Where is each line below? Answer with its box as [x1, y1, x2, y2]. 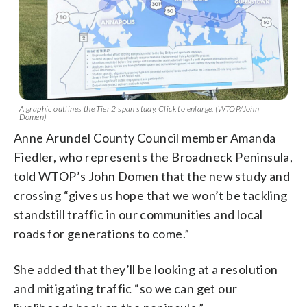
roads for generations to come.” [14, 226, 190, 242]
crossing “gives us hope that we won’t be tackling [14, 188, 288, 204]
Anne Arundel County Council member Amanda [14, 130, 276, 146]
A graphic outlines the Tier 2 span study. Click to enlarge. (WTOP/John [19, 103, 260, 114]
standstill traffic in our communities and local [14, 207, 263, 223]
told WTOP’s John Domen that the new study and [14, 169, 290, 184]
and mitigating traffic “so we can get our [14, 281, 238, 297]
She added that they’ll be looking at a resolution [14, 262, 278, 278]
